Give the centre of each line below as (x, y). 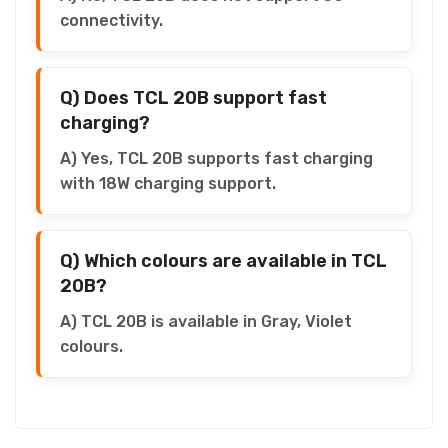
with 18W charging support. (168, 183)
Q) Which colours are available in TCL (223, 260)
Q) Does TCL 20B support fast (193, 97)
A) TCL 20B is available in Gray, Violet (206, 321)
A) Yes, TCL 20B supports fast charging (216, 158)
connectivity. (111, 20)
